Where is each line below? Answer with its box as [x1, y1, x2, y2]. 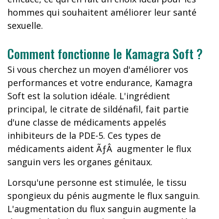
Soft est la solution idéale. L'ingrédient [7, 90, 170, 102]
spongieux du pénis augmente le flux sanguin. [7, 190, 200, 201]
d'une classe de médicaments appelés [7, 116, 166, 128]
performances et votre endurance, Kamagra [7, 77, 193, 88]
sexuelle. [7, 20, 43, 31]
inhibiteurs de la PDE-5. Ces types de [7, 130, 161, 141]
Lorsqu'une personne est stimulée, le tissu [7, 176, 187, 188]
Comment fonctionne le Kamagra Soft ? [7, 44, 203, 63]
